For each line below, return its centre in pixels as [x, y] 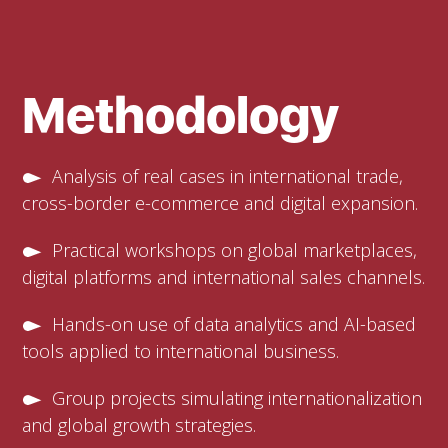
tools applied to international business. [181, 351]
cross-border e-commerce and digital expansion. [220, 203]
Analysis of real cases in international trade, [228, 176]
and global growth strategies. [139, 425]
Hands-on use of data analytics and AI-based [234, 324]
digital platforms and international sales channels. [224, 277]
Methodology [181, 115]
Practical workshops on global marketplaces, [235, 250]
